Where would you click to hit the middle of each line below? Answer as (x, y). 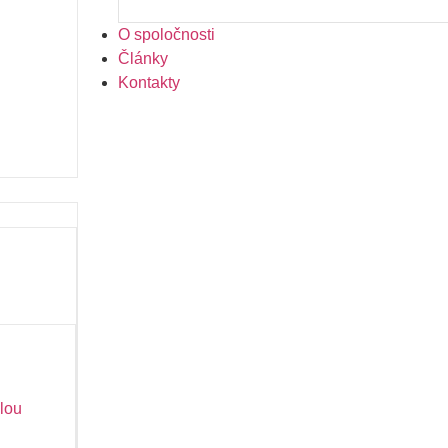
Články (142, 58)
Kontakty (148, 82)
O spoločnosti (166, 34)
